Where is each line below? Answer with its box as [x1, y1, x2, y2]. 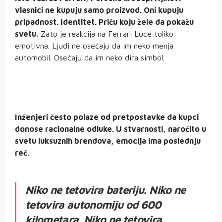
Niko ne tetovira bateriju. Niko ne [25, 183, 186, 196]
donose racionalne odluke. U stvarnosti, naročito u [15, 124, 206, 133]
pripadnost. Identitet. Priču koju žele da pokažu [15, 17, 194, 26]
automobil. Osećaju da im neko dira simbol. [15, 53, 165, 62]
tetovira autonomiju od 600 [25, 198, 162, 211]
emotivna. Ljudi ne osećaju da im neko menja [15, 41, 173, 50]
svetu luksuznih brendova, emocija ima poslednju [15, 136, 201, 145]
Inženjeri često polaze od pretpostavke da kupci [15, 112, 199, 121]
